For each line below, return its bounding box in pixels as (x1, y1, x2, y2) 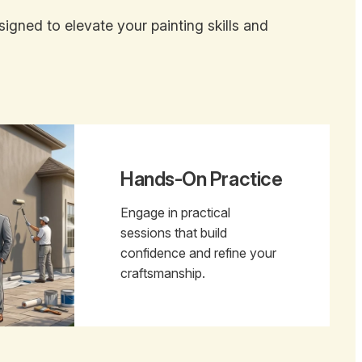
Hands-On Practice (120, 166, 283, 191)
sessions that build (120, 224, 228, 241)
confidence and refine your (120, 244, 277, 261)
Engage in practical (120, 204, 231, 221)
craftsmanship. (120, 264, 206, 281)
